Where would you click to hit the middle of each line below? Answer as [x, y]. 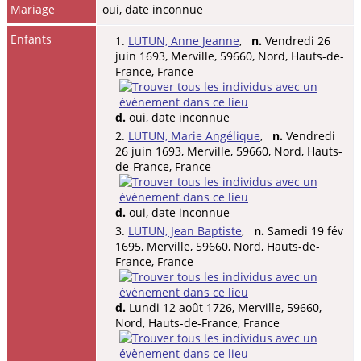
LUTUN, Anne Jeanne [184, 40]
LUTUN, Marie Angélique [194, 135]
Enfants [33, 39]
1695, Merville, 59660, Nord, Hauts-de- [218, 246]
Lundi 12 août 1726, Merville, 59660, [224, 307]
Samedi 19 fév [304, 230]
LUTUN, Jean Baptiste [185, 230]
